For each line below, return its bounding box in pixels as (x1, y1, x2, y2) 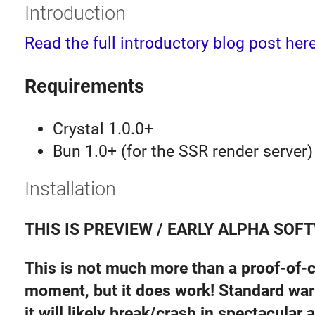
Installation (24, 177, 116, 200)
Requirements (24, 75, 144, 98)
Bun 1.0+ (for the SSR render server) (52, 142, 313, 162)
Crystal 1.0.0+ (52, 120, 153, 139)
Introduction (24, 1, 126, 25)
